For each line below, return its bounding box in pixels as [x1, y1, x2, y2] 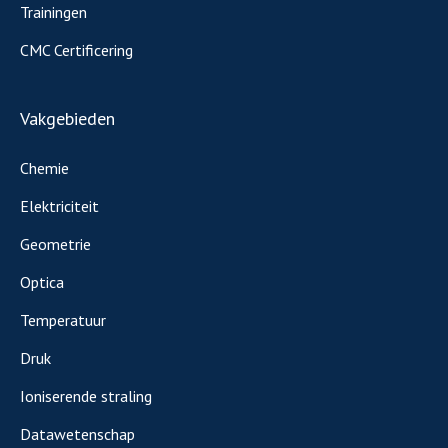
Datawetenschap [20, 424, 135, 445]
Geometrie [20, 234, 91, 255]
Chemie [20, 158, 69, 179]
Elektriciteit [20, 196, 99, 217]
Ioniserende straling [20, 386, 152, 407]
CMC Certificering [20, 40, 133, 61]
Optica [20, 272, 64, 293]
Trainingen [20, 2, 87, 23]
